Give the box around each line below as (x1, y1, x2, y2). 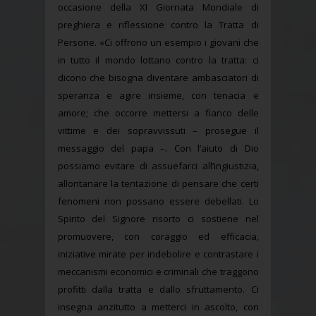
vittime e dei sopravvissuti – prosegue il (57, 124, 259, 138)
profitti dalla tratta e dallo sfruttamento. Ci (57, 283, 259, 296)
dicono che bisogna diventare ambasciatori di (57, 71, 259, 85)
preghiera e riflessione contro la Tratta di (57, 18, 259, 32)
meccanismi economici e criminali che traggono (57, 265, 259, 279)
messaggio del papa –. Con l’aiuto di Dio (57, 142, 259, 155)
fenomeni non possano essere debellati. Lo (57, 195, 259, 208)
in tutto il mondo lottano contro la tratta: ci (57, 54, 259, 67)
